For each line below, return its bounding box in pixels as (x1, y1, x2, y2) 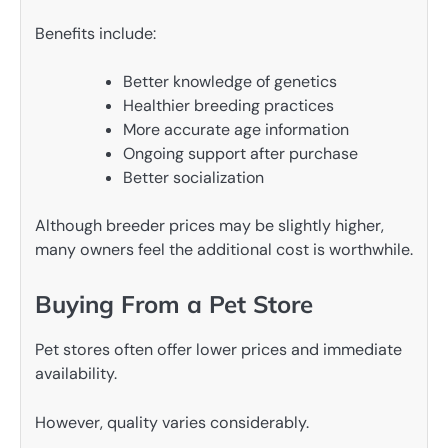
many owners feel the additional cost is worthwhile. (35, 239, 413, 261)
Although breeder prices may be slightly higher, (35, 215, 384, 237)
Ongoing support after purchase (123, 143, 358, 165)
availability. (35, 363, 117, 385)
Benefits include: (35, 23, 156, 45)
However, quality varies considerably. (35, 411, 309, 433)
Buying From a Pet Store (35, 289, 313, 320)
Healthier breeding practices (123, 95, 334, 117)
